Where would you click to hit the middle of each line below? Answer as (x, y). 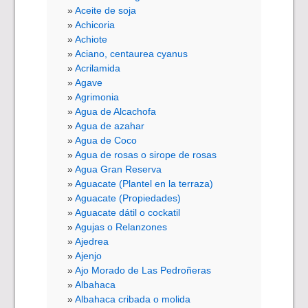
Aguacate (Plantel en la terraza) (144, 183)
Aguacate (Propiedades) (128, 198)
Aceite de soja (106, 10)
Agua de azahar (110, 125)
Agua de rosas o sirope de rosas (146, 154)
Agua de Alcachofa (116, 111)
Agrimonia (97, 97)
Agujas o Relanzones (121, 227)
